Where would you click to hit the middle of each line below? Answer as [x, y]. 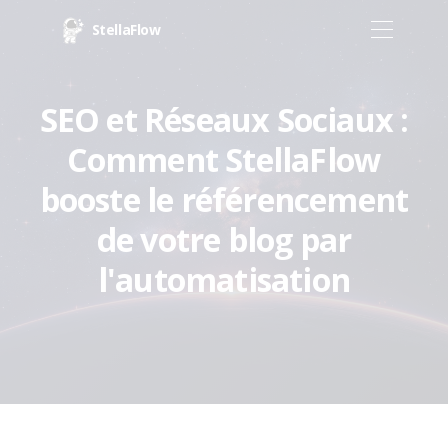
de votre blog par [224, 239]
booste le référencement [224, 199]
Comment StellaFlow [224, 159]
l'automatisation [224, 279]
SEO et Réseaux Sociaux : [224, 119]
